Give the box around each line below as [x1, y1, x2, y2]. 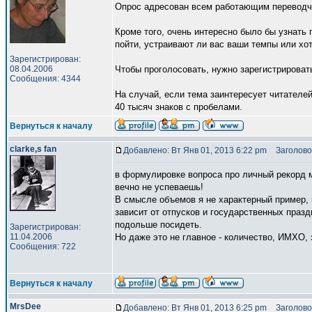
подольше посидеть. [115, 219, 202, 230]
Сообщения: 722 [10, 242, 76, 251]
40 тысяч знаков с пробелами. [115, 102, 242, 112]
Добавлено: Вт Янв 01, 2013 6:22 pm [123, 146, 267, 155]
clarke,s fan [10, 144, 56, 154]
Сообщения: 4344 [10, 74, 81, 84]
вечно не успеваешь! [115, 182, 203, 192]
